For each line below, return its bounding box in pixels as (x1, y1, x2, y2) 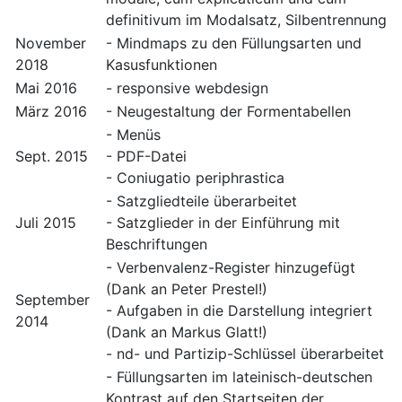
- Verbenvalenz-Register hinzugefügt (106, 258, 355, 277)
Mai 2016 (15, 79, 77, 98)
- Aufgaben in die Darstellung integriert (106, 301, 372, 320)
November (15, 34, 86, 53)
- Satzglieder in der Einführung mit (106, 214, 340, 232)
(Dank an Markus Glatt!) (106, 323, 267, 342)
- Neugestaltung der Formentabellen (106, 102, 351, 121)
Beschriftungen (106, 235, 207, 254)
